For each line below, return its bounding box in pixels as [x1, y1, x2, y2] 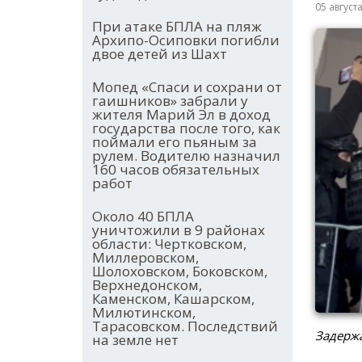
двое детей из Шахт [92, 44, 227, 64]
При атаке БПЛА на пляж [92, 17, 262, 36]
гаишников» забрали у [92, 91, 248, 111]
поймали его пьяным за [92, 133, 257, 152]
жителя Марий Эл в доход [92, 105, 271, 124]
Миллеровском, [92, 248, 199, 267]
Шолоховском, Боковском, [92, 262, 267, 281]
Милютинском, [92, 303, 196, 322]
